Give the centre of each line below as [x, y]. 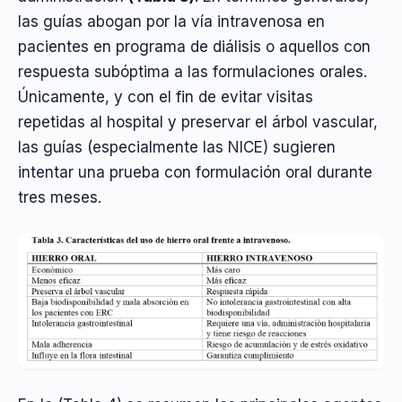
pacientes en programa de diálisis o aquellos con [194, 47]
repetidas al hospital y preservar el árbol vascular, [198, 122]
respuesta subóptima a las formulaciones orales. [192, 72]
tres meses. [60, 198]
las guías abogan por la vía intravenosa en [171, 22]
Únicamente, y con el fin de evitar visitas [166, 97]
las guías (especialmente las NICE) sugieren [177, 148]
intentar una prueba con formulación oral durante [195, 173]
